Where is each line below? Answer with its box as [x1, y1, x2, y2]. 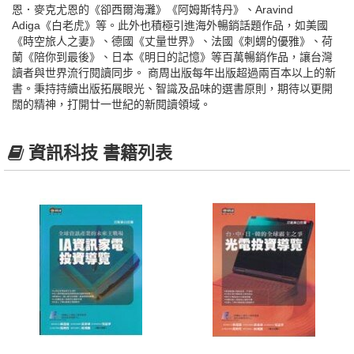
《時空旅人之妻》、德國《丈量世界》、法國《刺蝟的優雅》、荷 [12, 35, 333, 48]
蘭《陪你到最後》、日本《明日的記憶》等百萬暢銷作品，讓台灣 [12, 51, 333, 64]
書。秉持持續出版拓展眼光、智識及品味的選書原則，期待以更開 [12, 82, 333, 96]
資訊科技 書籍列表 [28, 143, 172, 164]
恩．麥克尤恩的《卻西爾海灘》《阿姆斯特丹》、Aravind [12, 3, 293, 17]
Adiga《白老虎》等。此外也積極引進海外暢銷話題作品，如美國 [12, 19, 328, 32]
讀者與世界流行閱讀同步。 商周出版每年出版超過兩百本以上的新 [12, 66, 336, 80]
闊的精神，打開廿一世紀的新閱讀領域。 [12, 98, 211, 111]
